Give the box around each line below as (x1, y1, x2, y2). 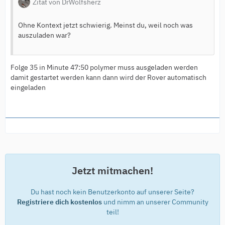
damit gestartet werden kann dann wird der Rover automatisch (11, 72, 206, 82)
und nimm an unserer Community (101, 197, 208, 206)
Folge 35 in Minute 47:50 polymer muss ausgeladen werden (11, 62, 198, 72)
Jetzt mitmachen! (72, 163, 153, 177)
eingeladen (11, 82, 46, 92)
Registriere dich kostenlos (17, 197, 102, 206)
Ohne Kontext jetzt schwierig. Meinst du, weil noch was (18, 20, 193, 30)
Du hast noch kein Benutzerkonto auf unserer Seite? (31, 187, 194, 196)
